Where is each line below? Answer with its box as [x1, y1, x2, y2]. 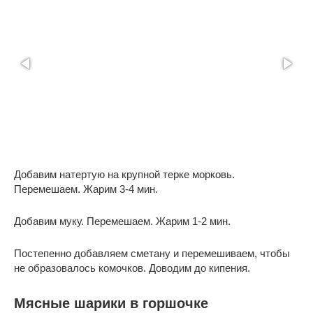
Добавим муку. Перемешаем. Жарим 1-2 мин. [14, 215, 231, 228]
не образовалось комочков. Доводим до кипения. [14, 262, 250, 275]
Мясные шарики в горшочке [14, 295, 208, 311]
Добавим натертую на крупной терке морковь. [14, 168, 235, 181]
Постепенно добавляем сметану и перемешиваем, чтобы [14, 247, 290, 260]
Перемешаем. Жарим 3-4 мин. [14, 183, 158, 196]
